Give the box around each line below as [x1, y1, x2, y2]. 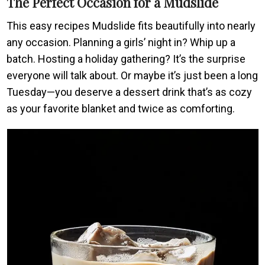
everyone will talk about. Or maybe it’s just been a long [7, 69, 258, 82]
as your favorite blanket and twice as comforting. [7, 102, 235, 115]
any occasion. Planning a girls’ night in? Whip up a [7, 35, 236, 49]
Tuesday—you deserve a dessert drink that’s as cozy [7, 85, 253, 98]
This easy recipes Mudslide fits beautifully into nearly [7, 19, 256, 32]
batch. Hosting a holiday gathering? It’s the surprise [7, 52, 246, 65]
